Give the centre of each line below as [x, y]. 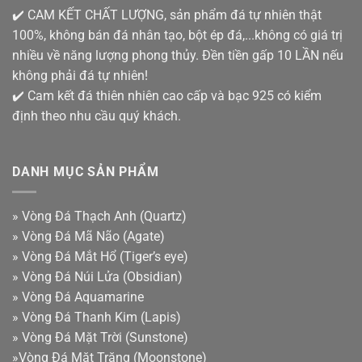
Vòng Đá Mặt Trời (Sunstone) [105, 337]
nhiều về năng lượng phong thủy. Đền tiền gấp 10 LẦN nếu [178, 55]
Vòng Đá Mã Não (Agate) [93, 236]
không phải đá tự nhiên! [80, 75]
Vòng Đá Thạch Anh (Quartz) [104, 216]
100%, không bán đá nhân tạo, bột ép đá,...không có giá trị [177, 35]
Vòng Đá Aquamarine [83, 297]
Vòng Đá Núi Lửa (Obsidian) [102, 276]
